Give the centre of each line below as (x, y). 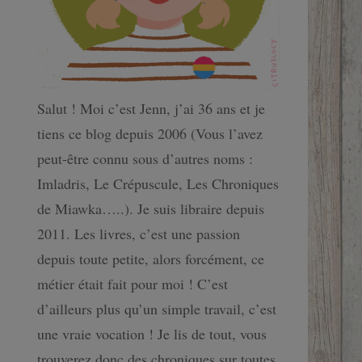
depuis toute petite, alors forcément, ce (151, 259)
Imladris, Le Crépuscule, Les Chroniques (158, 183)
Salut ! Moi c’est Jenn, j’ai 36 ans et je (151, 108)
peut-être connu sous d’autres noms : (145, 158)
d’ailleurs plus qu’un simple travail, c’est (157, 309)
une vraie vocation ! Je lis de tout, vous (152, 334)
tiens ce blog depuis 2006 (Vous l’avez (150, 133)
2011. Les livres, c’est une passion (139, 234)
